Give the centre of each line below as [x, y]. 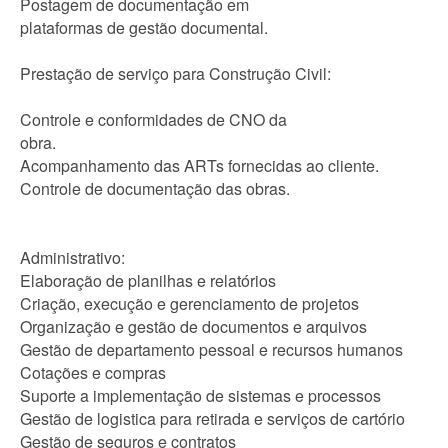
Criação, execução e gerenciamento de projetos [189, 303]
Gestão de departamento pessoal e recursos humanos [211, 349]
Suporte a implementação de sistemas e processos [200, 395]
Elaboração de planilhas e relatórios [148, 280]
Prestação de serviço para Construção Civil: [175, 73]
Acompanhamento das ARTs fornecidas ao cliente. [199, 165]
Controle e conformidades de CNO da [153, 119]
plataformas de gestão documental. [144, 27]
